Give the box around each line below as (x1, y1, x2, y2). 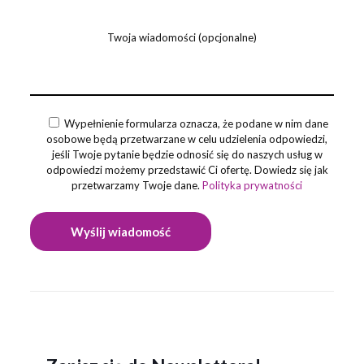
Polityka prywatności (202, 179, 303, 193)
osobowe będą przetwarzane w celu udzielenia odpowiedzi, (46, 132, 328, 146)
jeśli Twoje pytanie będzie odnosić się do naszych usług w (51, 148, 323, 162)
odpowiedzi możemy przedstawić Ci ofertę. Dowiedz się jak (45, 163, 328, 177)
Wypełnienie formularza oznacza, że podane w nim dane (64, 117, 329, 131)
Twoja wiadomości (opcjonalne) (106, 31, 257, 45)
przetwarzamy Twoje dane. (71, 179, 203, 193)
